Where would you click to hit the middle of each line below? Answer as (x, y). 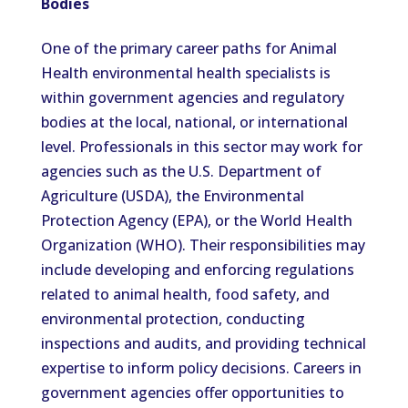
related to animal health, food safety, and (185, 294)
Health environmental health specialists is (185, 73)
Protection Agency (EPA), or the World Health (196, 220)
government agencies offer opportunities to (192, 393)
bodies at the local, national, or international (194, 122)
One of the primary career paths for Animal (189, 48)
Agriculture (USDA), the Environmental (172, 196)
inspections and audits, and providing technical (203, 343)
